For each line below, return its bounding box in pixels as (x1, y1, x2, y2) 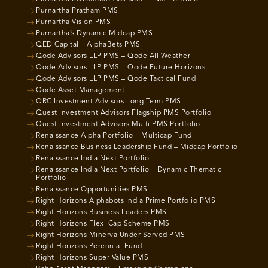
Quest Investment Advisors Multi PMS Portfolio (36, 120, 200, 128)
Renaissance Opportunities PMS (36, 185, 148, 193)
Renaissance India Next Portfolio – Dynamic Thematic (36, 166, 222, 173)
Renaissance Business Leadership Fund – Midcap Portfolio (36, 143, 238, 151)
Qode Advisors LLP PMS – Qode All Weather (36, 52, 190, 60)
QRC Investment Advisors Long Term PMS (36, 98, 181, 105)
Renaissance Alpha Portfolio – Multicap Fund (36, 132, 192, 139)
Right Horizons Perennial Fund (36, 242, 142, 250)
